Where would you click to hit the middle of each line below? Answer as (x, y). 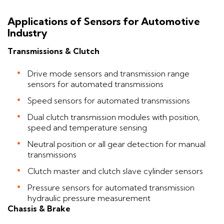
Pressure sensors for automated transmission (111, 188)
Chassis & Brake (39, 209)
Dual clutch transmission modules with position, (114, 117)
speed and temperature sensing (87, 128)
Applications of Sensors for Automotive (104, 21)
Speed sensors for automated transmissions (109, 101)
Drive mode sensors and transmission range (108, 74)
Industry (29, 32)
